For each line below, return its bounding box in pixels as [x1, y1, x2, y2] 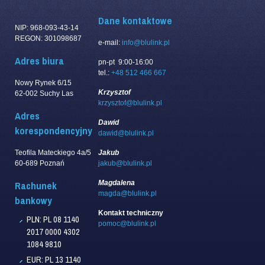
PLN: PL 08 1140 [27, 214, 79, 225]
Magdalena [98, 179, 135, 188]
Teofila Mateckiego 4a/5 [15, 148, 91, 157]
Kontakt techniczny [98, 209, 163, 218]
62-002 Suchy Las [15, 89, 73, 98]
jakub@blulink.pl [98, 159, 152, 168]
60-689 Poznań [15, 159, 64, 167]
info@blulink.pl [122, 38, 170, 47]
